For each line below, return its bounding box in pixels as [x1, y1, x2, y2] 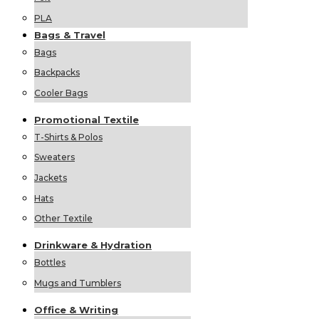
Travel [73, 28, 105, 41]
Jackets [34, 172, 67, 183]
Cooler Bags [34, 87, 88, 98]
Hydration [100, 239, 152, 251]
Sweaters [34, 152, 75, 163]
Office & [34, 304, 79, 316]
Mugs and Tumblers [34, 277, 121, 288]
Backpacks [34, 67, 80, 78]
